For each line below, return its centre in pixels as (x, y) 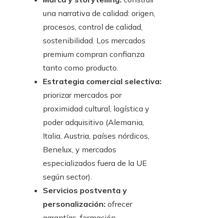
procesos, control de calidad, (93, 27)
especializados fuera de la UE (95, 163)
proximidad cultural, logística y (96, 109)
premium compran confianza (94, 54)
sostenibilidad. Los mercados (94, 41)
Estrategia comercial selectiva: (102, 82)
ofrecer (119, 204)
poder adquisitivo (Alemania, (93, 122)
